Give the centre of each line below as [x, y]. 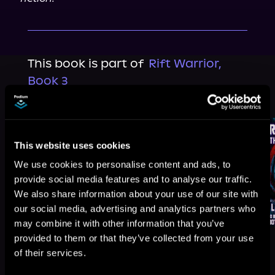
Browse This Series [87, 105]
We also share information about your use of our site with [136, 194]
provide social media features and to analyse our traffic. [133, 179]
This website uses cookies [72, 145]
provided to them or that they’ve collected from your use [134, 238]
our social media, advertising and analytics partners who [135, 209]
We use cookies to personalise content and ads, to [122, 165]
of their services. [50, 253]
